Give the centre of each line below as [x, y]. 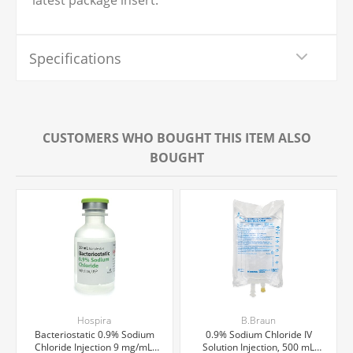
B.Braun [259, 320]
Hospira [95, 320]
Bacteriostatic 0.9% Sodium [94, 334]
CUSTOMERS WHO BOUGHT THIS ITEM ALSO [176, 138]
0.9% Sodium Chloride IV [258, 334]
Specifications [75, 58]
